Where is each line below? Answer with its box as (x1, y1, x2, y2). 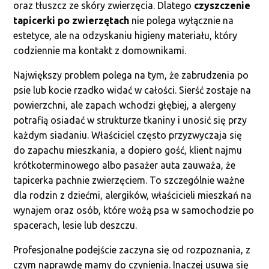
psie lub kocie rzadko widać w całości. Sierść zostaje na (13, 85, 252, 95)
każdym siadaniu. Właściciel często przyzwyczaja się (13, 130, 243, 141)
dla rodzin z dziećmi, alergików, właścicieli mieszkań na (13, 190, 252, 201)
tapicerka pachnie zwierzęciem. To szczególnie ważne (13, 175, 245, 186)
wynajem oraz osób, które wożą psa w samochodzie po (13, 205, 255, 216)
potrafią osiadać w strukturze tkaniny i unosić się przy (13, 115, 247, 125)
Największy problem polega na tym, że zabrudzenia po (13, 70, 249, 80)
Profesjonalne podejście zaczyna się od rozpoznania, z (13, 244, 251, 255)
